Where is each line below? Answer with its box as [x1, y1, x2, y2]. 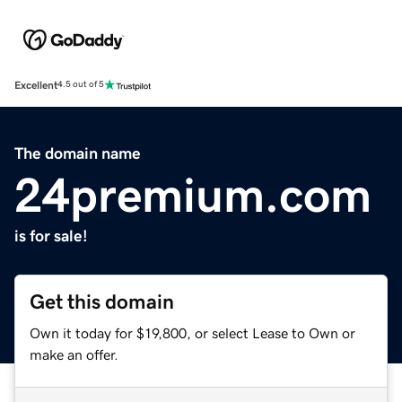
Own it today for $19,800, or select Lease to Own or [30, 325, 355, 340]
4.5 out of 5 [57, 80, 104, 90]
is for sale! [14, 227, 88, 244]
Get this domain [30, 291, 174, 312]
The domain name [14, 144, 141, 162]
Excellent [14, 79, 57, 91]
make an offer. [30, 346, 118, 362]
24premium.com [14, 170, 371, 219]
